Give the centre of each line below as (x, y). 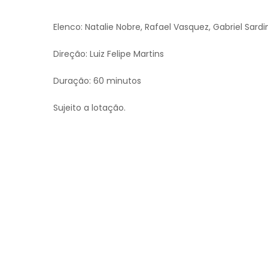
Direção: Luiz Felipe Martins (109, 54)
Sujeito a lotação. (89, 108)
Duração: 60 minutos (97, 81)
